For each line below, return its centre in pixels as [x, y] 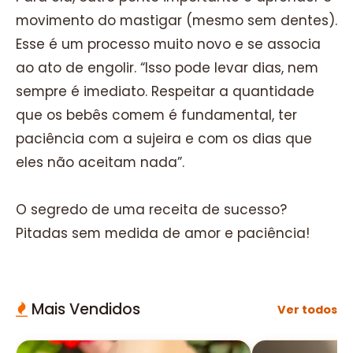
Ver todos [307, 309]
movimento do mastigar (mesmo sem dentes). [176, 21]
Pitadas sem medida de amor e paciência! [163, 234]
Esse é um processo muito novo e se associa [168, 45]
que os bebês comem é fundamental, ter [156, 115]
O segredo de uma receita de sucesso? [151, 210]
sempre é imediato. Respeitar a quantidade [165, 92]
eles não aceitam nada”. [100, 163]
